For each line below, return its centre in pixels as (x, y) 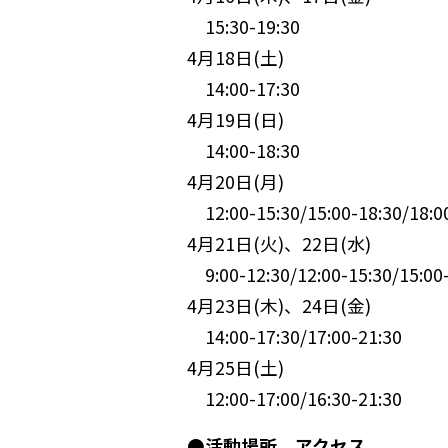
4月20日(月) (235, 182)
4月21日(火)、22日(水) (279, 244)
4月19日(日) (235, 120)
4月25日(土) (235, 368)
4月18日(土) (235, 58)
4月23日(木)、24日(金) (279, 306)
